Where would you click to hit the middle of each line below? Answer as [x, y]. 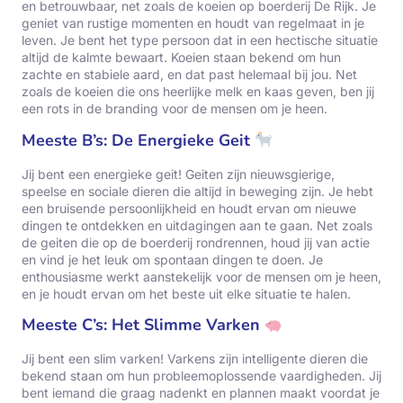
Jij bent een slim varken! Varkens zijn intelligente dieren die [195, 359]
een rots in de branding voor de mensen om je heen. [175, 109]
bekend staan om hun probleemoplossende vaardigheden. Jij [201, 376]
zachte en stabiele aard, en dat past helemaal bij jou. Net [189, 75]
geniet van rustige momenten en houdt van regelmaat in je [193, 23]
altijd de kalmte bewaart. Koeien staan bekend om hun [181, 58]
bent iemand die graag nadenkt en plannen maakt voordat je [201, 393]
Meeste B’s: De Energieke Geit [138, 140]
